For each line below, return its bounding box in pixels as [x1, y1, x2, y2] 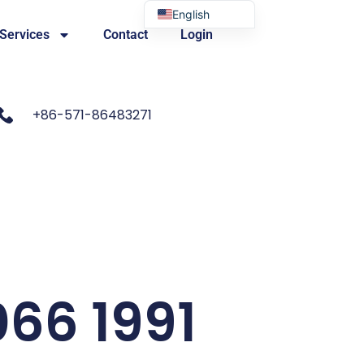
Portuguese [171, 33, 233, 48]
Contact [102, 27, 148, 42]
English [171, 6, 210, 21]
